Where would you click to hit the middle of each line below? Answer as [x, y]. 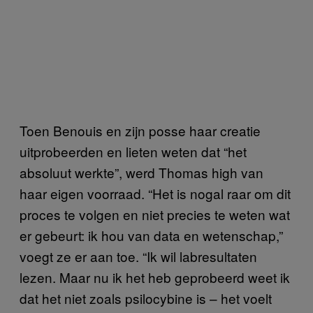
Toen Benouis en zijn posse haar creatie [140, 130]
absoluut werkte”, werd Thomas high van [141, 172]
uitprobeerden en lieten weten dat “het [133, 151]
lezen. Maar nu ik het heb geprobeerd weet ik [155, 277]
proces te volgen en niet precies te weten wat [155, 214]
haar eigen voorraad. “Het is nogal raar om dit [155, 193]
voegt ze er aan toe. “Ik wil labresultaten [138, 256]
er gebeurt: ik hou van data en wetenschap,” [151, 235]
